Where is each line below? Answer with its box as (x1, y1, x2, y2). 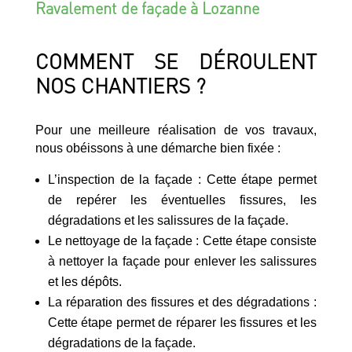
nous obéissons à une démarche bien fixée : (35, 141, 280, 155)
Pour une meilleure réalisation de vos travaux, (35, 123, 317, 137)
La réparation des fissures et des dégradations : (47, 295, 317, 309)
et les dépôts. (47, 274, 122, 288)
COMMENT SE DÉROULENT (35, 47, 317, 74)
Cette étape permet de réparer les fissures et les (47, 315, 317, 329)
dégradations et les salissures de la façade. (47, 213, 288, 227)
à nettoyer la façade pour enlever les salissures (47, 254, 317, 268)
